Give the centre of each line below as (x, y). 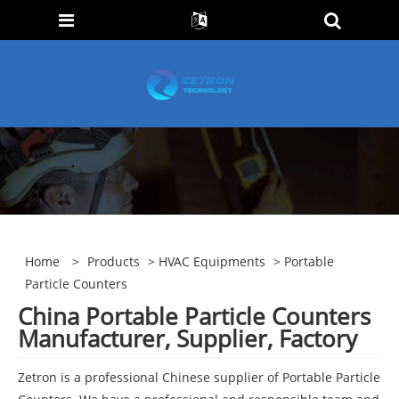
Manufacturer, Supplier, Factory (187, 339)
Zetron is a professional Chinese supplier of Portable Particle (199, 377)
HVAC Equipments (212, 261)
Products (114, 261)
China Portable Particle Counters (194, 317)
